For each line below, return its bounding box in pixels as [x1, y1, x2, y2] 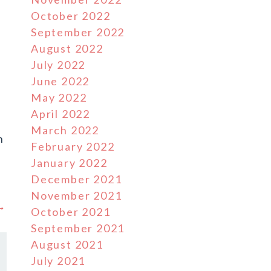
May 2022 [31, 91, 87, 104]
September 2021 [31, 221, 125, 235]
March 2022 [31, 123, 99, 137]
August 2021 [31, 238, 103, 251]
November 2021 [31, 189, 122, 202]
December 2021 [31, 172, 122, 186]
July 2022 [31, 58, 86, 71]
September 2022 [31, 25, 125, 39]
